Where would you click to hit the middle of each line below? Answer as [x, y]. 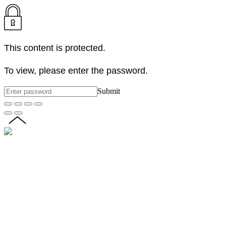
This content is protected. [55, 48]
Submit [109, 91]
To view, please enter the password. [76, 70]
